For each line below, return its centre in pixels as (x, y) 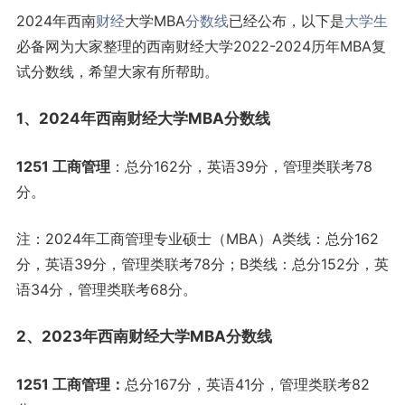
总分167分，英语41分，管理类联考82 (247, 385)
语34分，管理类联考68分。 (106, 290)
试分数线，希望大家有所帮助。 (117, 72)
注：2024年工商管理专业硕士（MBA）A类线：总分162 (197, 239)
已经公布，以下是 (286, 21)
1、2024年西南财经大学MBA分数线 (143, 119)
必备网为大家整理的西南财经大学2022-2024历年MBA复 (201, 47)
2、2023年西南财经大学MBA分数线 (144, 337)
